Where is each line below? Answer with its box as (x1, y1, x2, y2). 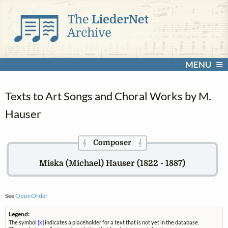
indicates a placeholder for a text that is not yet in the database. (44, 218, 199, 225)
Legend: (9, 210, 30, 218)
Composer (93, 138, 132, 147)
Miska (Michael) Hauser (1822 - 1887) (39, 158, 186, 168)
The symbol (9, 218, 38, 225)
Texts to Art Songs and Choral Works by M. (5, 89, 211, 103)
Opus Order (15, 191, 48, 199)
